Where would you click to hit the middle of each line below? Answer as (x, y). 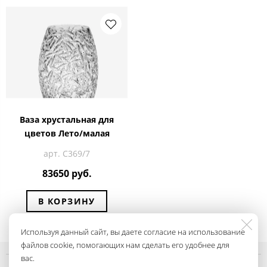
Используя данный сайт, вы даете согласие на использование (133, 232)
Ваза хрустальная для (67, 119)
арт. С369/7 (67, 153)
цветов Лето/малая (67, 133)
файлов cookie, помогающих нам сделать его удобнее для (125, 245)
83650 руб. (67, 174)
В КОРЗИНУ (67, 201)
